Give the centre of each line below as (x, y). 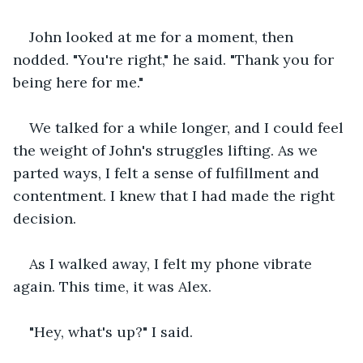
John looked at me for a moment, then (163, 36)
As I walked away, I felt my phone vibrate (173, 263)
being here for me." (78, 82)
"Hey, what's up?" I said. (111, 331)
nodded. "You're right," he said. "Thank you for (175, 59)
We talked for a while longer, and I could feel (188, 127)
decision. (45, 218)
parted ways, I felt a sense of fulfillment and (168, 173)
